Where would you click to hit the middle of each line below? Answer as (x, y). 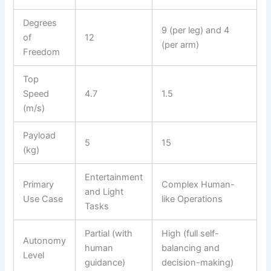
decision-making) (198, 263)
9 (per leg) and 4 (196, 31)
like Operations (192, 199)
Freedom (42, 52)
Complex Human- (198, 185)
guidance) (105, 263)
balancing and (191, 248)
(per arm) (181, 45)
